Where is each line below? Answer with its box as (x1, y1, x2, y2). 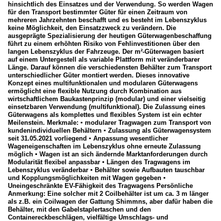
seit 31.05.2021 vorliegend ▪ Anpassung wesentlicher (8, 135, 168, 143)
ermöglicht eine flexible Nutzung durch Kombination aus (8, 87, 182, 95)
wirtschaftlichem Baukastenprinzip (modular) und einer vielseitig (8, 95, 206, 103)
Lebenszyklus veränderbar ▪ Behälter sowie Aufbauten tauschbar (8, 166, 205, 174)
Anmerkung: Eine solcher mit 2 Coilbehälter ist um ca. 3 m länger (8, 190, 209, 198)
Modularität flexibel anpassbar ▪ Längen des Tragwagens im (8, 158, 190, 166)
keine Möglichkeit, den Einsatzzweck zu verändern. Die (8, 24, 176, 32)
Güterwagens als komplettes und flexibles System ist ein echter (8, 111, 202, 119)
